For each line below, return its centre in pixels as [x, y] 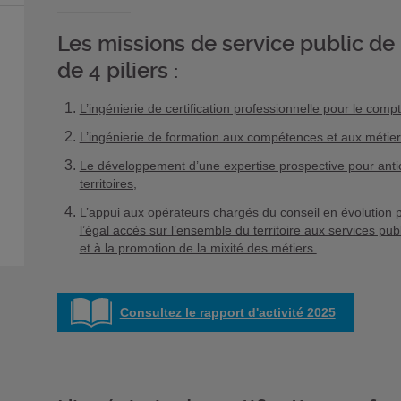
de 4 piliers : [117, 71]
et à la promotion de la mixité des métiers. [198, 248]
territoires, [108, 183]
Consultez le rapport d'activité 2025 [227, 312]
